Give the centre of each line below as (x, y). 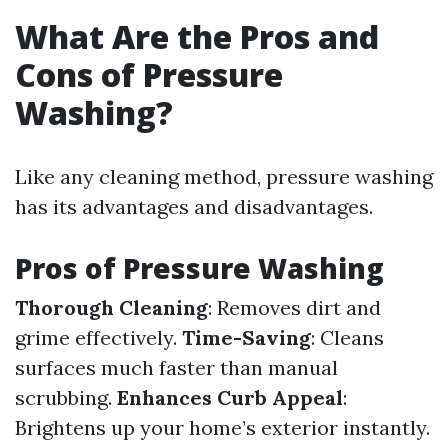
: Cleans (347, 337)
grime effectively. (98, 337)
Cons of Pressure (149, 74)
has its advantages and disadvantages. (194, 206)
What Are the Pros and (197, 36)
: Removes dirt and (294, 307)
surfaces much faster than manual (176, 367)
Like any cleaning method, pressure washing (224, 176)
